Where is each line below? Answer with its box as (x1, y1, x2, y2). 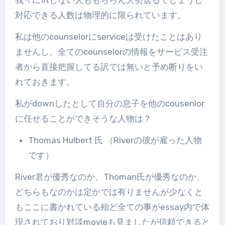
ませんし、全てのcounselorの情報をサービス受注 (15, 46, 208, 57)
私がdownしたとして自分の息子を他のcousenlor (15, 98, 204, 108)
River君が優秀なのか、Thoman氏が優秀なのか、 (15, 171, 205, 182)
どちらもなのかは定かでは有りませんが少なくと (15, 186, 203, 197)
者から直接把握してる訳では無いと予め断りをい (15, 61, 203, 72)
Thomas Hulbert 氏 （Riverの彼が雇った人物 (28, 135, 202, 145)
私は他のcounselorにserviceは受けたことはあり (15, 31, 202, 42)
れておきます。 (15, 76, 75, 87)
